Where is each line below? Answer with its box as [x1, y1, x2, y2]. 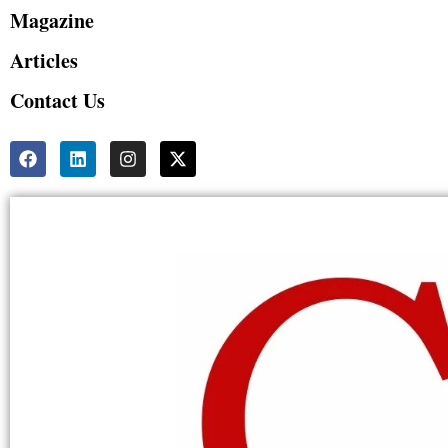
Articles [10, 46, 78, 76]
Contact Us [10, 86, 105, 116]
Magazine [10, 6, 94, 36]
